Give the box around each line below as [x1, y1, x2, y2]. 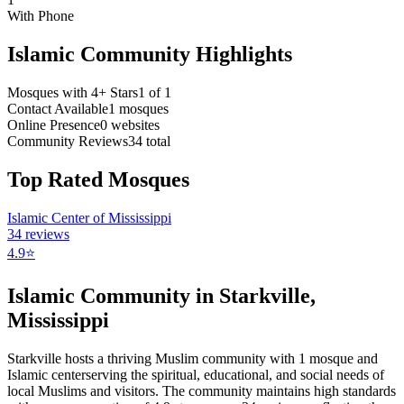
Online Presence [7, 116, 100, 133]
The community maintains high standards [159, 383, 396, 399]
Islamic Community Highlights [7, 41, 292, 66]
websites [107, 116, 160, 133]
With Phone [7, 7, 74, 23]
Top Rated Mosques [7, 167, 189, 191]
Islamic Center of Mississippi [7, 209, 171, 225]
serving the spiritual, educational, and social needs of [86, 367, 384, 383]
